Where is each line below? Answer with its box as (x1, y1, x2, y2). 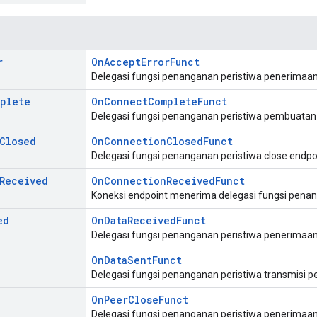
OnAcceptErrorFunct (91, 55, 200, 69)
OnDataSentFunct (91, 253, 182, 267)
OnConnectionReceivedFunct (91, 174, 245, 188)
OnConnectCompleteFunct (91, 95, 227, 109)
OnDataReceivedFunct (91, 214, 206, 228)
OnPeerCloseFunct (91, 293, 188, 307)
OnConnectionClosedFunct (91, 134, 233, 149)
